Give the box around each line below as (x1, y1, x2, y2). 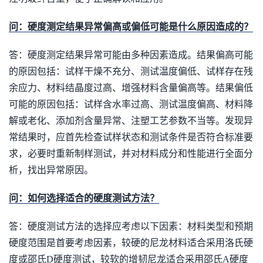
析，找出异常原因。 (9, 165, 93, 175)
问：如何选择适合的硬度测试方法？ (9, 193, 159, 203)
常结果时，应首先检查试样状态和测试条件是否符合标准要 (9, 132, 253, 142)
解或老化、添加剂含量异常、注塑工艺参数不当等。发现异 (9, 116, 253, 126)
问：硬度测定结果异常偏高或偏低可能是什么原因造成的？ (9, 22, 253, 32)
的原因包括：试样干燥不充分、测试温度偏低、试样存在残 (9, 66, 253, 76)
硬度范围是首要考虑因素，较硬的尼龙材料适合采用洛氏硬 (9, 238, 253, 248)
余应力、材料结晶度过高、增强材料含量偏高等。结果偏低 (9, 83, 253, 93)
